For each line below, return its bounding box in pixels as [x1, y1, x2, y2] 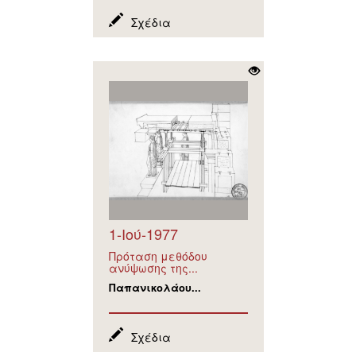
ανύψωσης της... [108, 259, 198, 276]
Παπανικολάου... [108, 279, 201, 295]
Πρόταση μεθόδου [108, 247, 207, 264]
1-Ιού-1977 [108, 222, 178, 244]
